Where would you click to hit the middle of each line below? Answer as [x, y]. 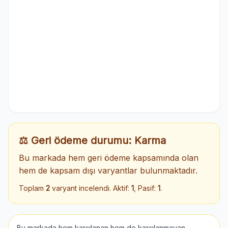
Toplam [32, 188]
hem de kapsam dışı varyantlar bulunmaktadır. [108, 170]
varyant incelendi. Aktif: [91, 188]
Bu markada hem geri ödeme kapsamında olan [109, 158]
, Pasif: [146, 188]
